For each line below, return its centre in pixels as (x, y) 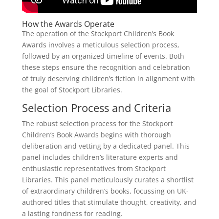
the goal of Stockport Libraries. (72, 89)
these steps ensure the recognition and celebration (106, 67)
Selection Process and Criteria (96, 107)
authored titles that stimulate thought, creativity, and (109, 202)
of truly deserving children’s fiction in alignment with (108, 78)
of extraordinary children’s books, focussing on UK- (105, 191)
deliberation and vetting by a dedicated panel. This (106, 146)
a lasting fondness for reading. (72, 213)
